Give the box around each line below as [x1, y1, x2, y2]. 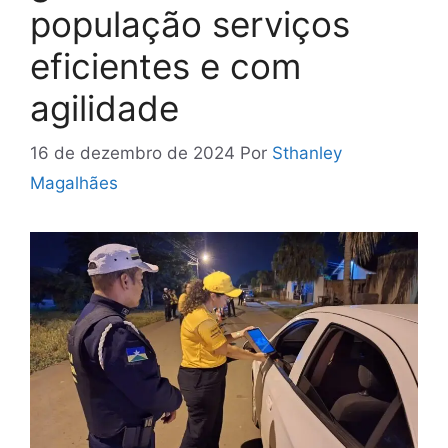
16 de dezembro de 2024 [30, 142, 235, 163]
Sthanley [272, 142, 342, 163]
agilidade [30, 87, 179, 130]
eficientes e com [30, 45, 301, 88]
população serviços [30, 3, 350, 46]
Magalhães [30, 172, 118, 193]
